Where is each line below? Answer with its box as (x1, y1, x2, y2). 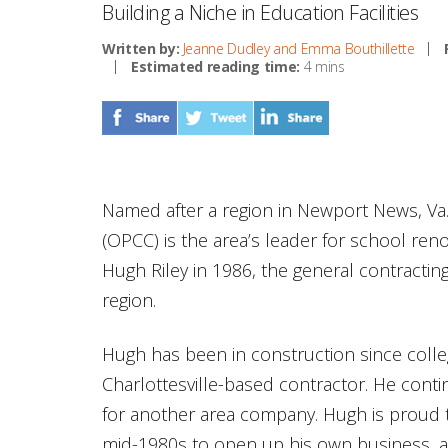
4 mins (299, 57, 345, 76)
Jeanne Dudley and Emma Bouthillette (182, 39, 415, 58)
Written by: (102, 39, 180, 58)
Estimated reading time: (131, 57, 300, 76)
